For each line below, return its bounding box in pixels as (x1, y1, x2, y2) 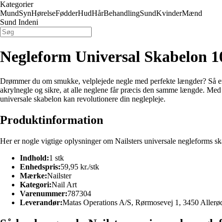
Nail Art (52, 180, 77, 189)
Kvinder (156, 9, 182, 17)
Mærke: (20, 171, 47, 180)
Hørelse (31, 9, 55, 17)
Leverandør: (20, 198, 62, 207)
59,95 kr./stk (60, 162, 99, 171)
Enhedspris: (20, 162, 60, 171)
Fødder (55, 9, 78, 17)
